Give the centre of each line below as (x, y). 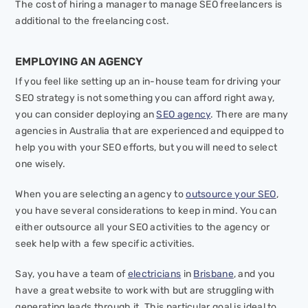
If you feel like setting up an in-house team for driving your (148, 82)
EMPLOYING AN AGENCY (79, 62)
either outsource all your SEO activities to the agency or (143, 228)
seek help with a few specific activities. (105, 244)
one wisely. (41, 164)
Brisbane (213, 274)
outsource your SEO (231, 195)
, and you (254, 274)
